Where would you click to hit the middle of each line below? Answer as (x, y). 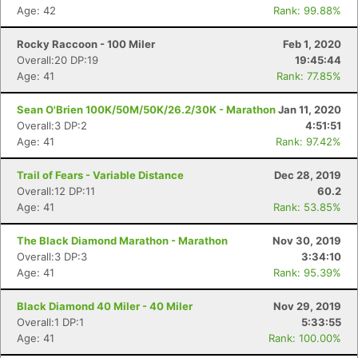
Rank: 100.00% (305, 338)
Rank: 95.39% (307, 272)
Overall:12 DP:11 (56, 191)
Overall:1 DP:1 (50, 322)
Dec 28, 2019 (308, 175)
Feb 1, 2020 (312, 44)
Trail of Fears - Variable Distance (100, 175)
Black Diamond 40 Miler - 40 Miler (105, 306)
